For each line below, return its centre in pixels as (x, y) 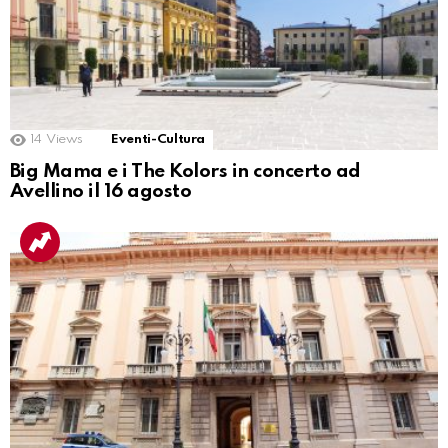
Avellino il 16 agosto (101, 191)
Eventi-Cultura (158, 139)
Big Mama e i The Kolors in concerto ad (185, 171)
